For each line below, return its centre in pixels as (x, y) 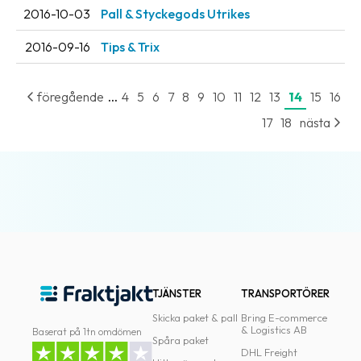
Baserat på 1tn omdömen (87, 331)
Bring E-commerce (284, 317)
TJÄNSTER (177, 293)
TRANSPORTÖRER (285, 293)
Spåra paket (181, 340)
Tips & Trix (130, 47)
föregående (69, 97)
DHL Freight (269, 352)
